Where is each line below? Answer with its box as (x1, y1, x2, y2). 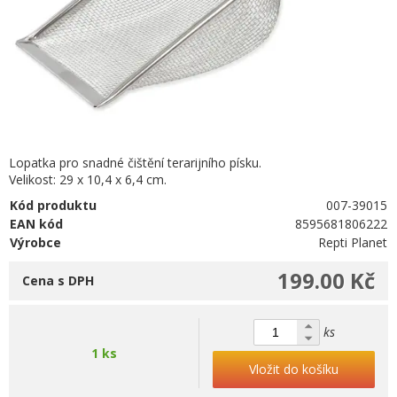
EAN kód (10, 215, 63, 232)
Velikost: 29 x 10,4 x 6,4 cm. (9, 171, 167, 188)
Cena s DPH (22, 272, 94, 289)
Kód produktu (10, 197, 97, 214)
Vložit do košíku (249, 361, 339, 378)
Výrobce (10, 234, 61, 251)
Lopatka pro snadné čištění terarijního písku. (9, 154, 261, 171)
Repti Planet (318, 234, 388, 251)
